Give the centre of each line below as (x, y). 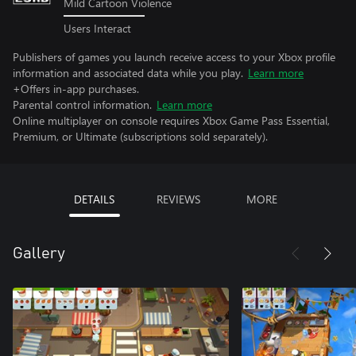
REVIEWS (178, 199)
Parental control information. (82, 104)
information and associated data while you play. (128, 72)
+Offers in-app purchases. (76, 88)
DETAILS (94, 199)
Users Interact (97, 28)
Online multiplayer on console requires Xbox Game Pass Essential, (171, 120)
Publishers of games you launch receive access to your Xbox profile (174, 56)
